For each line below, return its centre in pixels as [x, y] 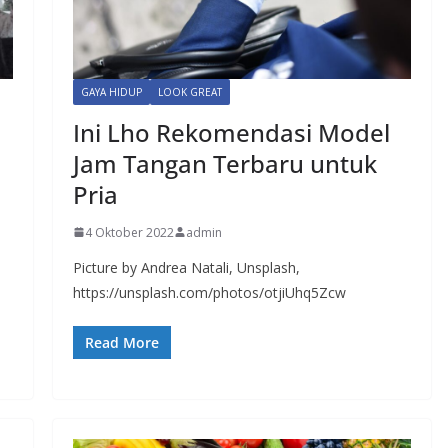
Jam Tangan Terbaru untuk [224, 163]
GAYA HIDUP [111, 91]
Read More [121, 342]
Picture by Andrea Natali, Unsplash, [186, 267]
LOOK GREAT [189, 91]
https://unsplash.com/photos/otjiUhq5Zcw [209, 292]
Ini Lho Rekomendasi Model [231, 132]
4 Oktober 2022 [129, 232]
